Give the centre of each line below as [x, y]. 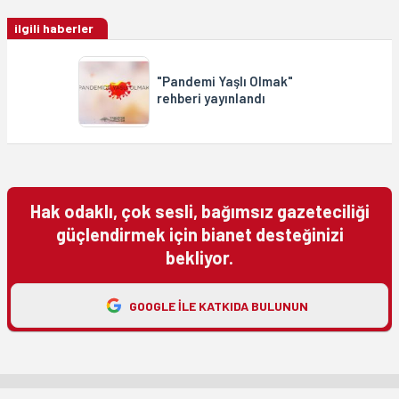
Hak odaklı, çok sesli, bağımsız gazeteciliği [199, 212]
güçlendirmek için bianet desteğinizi [199, 235]
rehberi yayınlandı [211, 98]
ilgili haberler [54, 28]
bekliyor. [199, 258]
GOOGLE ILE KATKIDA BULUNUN [218, 305]
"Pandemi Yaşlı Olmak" [225, 81]
